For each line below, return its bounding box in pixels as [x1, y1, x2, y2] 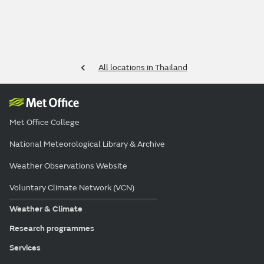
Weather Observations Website [9, 161, 127, 171]
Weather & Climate [9, 203, 82, 214]
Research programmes [9, 223, 94, 233]
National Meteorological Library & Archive [9, 139, 165, 150]
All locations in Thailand [98, 62, 187, 73]
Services [9, 242, 41, 253]
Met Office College [9, 117, 80, 128]
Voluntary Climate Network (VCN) [9, 183, 134, 193]
